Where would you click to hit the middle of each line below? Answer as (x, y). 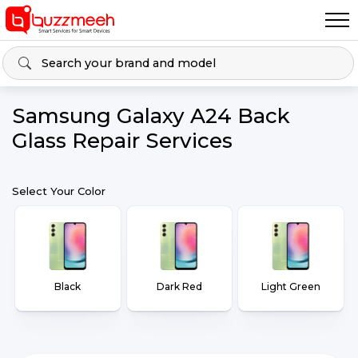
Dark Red (179, 286)
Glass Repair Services (122, 141)
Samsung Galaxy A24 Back (151, 116)
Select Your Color (59, 191)
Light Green (291, 286)
